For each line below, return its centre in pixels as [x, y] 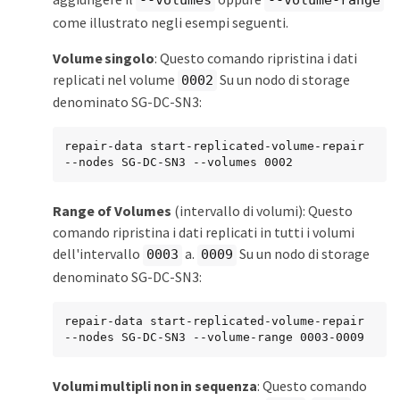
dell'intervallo [98, 254]
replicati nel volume [115, 79]
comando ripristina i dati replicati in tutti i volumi [204, 233]
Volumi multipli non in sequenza [155, 385]
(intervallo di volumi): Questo [262, 211]
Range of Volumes [112, 211]
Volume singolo [104, 58]
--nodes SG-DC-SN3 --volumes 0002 [179, 162]
